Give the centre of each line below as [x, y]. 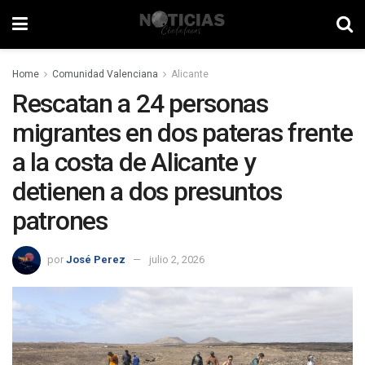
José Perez [96, 259]
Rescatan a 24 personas [140, 103]
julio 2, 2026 [177, 259]
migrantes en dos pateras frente [182, 133]
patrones [60, 221]
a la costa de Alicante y [134, 162]
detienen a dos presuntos [147, 191]
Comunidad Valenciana [105, 74]
